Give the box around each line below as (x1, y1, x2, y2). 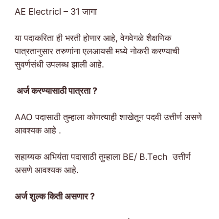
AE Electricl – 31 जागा (15, 6, 99, 17)
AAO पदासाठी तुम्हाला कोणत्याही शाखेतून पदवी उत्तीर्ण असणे (15, 112, 202, 122)
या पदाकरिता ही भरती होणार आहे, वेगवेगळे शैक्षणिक (15, 33, 171, 43)
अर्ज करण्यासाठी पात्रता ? (15, 86, 99, 96)
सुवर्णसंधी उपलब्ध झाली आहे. (15, 59, 107, 69)
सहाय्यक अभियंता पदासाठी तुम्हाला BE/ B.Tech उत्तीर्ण (15, 152, 191, 162)
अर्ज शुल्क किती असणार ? (15, 191, 97, 201)
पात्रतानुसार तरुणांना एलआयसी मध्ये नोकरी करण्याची (15, 46, 179, 56)
